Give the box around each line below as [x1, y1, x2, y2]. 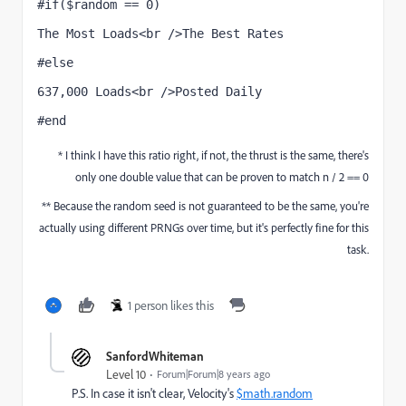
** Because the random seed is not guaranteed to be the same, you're [42, 198, 369, 214]
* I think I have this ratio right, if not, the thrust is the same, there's [58, 147, 369, 163]
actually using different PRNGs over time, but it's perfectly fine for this [39, 219, 369, 236]
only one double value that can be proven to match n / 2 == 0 [75, 169, 369, 185]
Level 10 [106, 366, 146, 383]
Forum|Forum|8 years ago [157, 367, 270, 382]
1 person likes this [128, 297, 214, 314]
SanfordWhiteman [106, 348, 204, 364]
